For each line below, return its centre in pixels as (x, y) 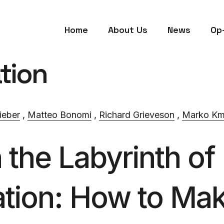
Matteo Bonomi (59, 114)
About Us (128, 29)
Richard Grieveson (137, 114)
